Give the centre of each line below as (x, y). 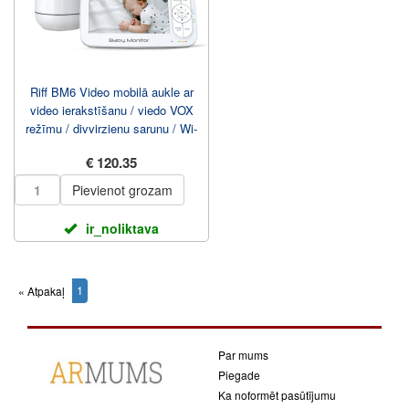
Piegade (239, 375)
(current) (107, 294)
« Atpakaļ (42, 291)
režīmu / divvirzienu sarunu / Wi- (111, 128)
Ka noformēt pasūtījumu (277, 395)
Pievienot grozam (122, 190)
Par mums (243, 355)
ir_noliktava (122, 228)
